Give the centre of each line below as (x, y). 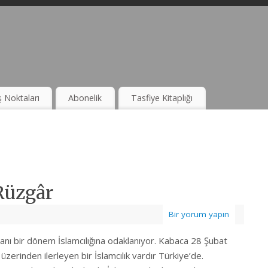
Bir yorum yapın (199, 214)
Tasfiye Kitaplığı (162, 98)
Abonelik (85, 98)
